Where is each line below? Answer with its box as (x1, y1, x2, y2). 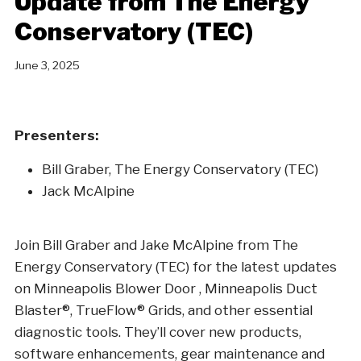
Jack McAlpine (42, 183, 135, 200)
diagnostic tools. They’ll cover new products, (15, 324, 301, 341)
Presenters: (15, 127, 98, 144)
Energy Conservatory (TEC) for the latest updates (15, 259, 337, 276)
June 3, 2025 (15, 59, 80, 73)
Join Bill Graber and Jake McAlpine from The (15, 237, 298, 254)
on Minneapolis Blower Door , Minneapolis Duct (15, 280, 317, 297)
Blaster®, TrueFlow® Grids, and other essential (15, 302, 313, 319)
